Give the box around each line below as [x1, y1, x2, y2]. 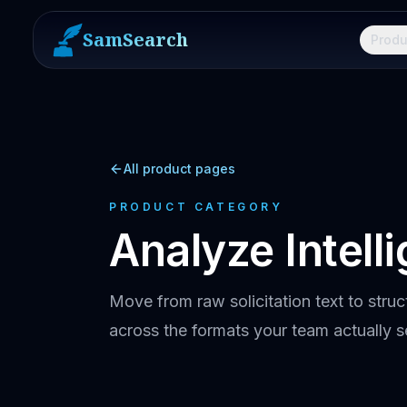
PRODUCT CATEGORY [109, 200, 283, 213]
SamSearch [83, 27, 188, 52]
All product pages [124, 161, 235, 176]
